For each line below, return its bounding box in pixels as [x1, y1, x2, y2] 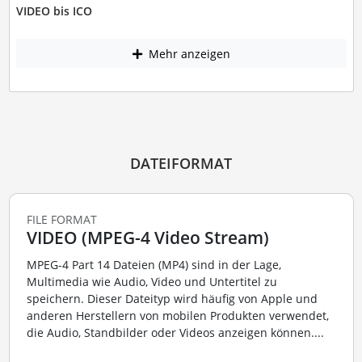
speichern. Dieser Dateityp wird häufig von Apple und [26, 291, 318, 307]
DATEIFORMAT [130, 153, 232, 173]
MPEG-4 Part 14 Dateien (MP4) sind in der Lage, [26, 257, 281, 273]
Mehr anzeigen [145, 45, 230, 61]
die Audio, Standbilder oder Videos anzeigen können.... [26, 325, 324, 341]
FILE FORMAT [26, 211, 97, 227]
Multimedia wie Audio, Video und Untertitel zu [26, 274, 277, 290]
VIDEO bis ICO [15, 3, 92, 19]
